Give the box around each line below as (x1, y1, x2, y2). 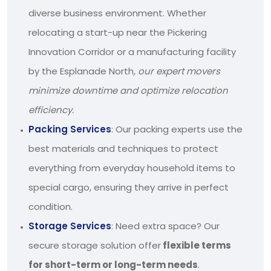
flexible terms (161, 238, 231, 252)
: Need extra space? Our (111, 219, 220, 232)
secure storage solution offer (28, 238, 161, 252)
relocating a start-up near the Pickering (28, 25, 207, 39)
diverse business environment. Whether (28, 6, 206, 19)
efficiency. (28, 103, 74, 116)
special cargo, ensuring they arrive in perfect (28, 180, 229, 194)
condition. (28, 200, 73, 213)
